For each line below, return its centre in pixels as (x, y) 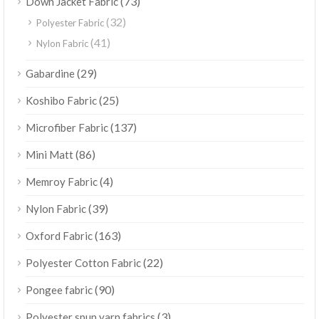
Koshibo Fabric (61, 100)
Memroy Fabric (62, 181)
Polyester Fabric (70, 22)
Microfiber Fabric (67, 127)
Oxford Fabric (59, 235)
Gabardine (50, 73)
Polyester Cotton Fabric (83, 262)
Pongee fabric (59, 289)
